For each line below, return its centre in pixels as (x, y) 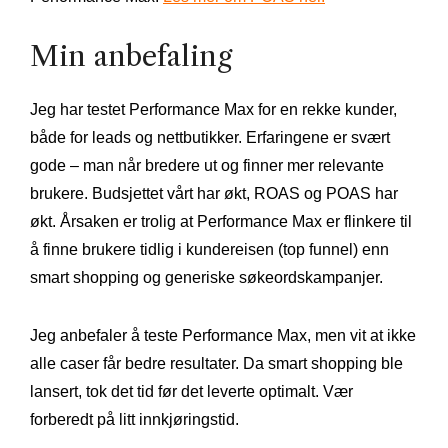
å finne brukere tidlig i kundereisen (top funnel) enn (209, 249)
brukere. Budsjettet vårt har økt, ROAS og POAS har (214, 193)
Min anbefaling (131, 55)
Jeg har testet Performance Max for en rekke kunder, (213, 109)
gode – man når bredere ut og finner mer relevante (207, 165)
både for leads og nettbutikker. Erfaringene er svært (210, 137)
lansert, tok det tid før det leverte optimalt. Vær (191, 391)
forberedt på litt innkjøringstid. (134, 419)
